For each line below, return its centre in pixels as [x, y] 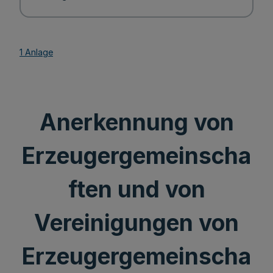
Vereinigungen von [136, 223]
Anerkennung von [136, 122]
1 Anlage [36, 52]
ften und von [136, 189]
